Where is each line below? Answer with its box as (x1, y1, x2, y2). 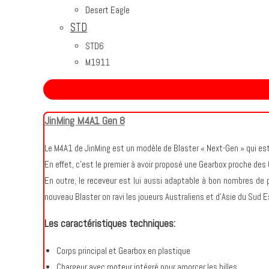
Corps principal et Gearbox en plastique (56, 245, 190, 256)
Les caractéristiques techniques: (44, 217, 175, 230)
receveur (87, 175, 117, 186)
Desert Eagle (85, 4, 130, 16)
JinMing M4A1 (44, 113, 102, 127)
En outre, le (44, 175, 88, 186)
